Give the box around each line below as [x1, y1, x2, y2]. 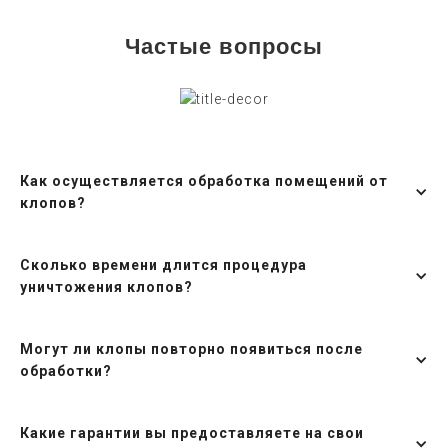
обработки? [20, 363, 112, 380]
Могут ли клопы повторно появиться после [20, 341, 363, 358]
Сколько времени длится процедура [20, 257, 307, 274]
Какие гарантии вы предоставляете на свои [20, 425, 364, 442]
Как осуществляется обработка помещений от [20, 173, 388, 190]
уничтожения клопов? [20, 279, 193, 296]
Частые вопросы [125, 34, 323, 60]
